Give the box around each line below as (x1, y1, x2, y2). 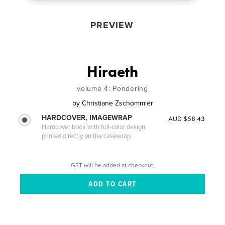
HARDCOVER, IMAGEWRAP (42, 113, 133, 122)
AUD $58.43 (168, 114, 205, 123)
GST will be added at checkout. (70, 161, 155, 169)
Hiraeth (87, 62, 138, 81)
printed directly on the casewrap (42, 132, 131, 140)
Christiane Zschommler (81, 98, 153, 107)
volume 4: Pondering (77, 84, 148, 93)
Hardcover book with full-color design (42, 123, 146, 131)
